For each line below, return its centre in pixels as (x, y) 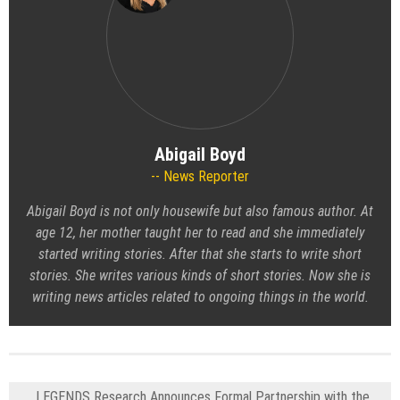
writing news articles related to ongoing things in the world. (200, 297)
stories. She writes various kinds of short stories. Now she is (200, 276)
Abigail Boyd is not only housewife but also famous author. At (200, 212)
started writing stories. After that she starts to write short (200, 254)
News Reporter (204, 177)
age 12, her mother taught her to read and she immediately (200, 233)
